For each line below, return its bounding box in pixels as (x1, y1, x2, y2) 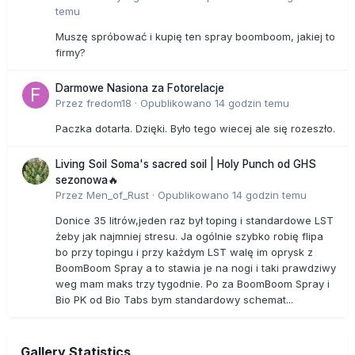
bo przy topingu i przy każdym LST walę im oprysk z (55, 246, 313, 259)
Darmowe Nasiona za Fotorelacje (55, 82, 224, 95)
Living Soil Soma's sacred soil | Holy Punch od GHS (55, 158, 316, 171)
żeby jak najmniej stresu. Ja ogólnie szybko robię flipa (55, 230, 323, 243)
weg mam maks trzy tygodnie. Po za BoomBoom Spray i (55, 277, 330, 291)
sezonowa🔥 (55, 174, 119, 187)
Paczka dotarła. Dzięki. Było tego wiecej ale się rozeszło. (55, 122, 335, 136)
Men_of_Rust (86, 189, 149, 202)
